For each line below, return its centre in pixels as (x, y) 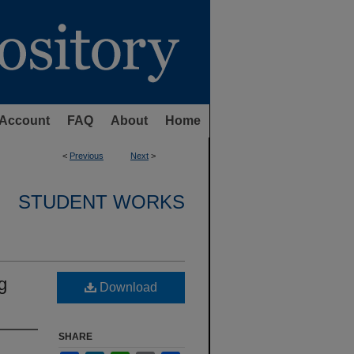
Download (127, 287)
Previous (87, 156)
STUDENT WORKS (102, 202)
